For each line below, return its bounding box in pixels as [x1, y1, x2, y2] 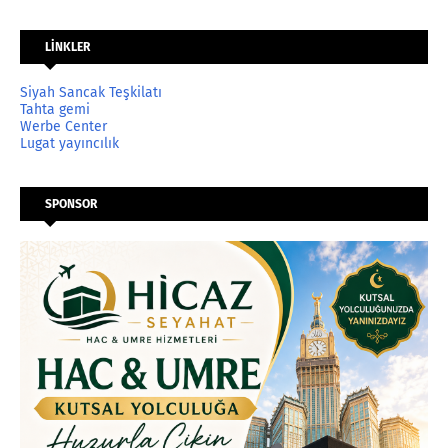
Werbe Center [20, 117, 107, 135]
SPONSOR [45, 196, 97, 211]
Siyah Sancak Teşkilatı [20, 83, 162, 101]
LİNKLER [45, 39, 90, 54]
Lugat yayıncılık [20, 134, 119, 152]
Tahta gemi [20, 100, 90, 118]
